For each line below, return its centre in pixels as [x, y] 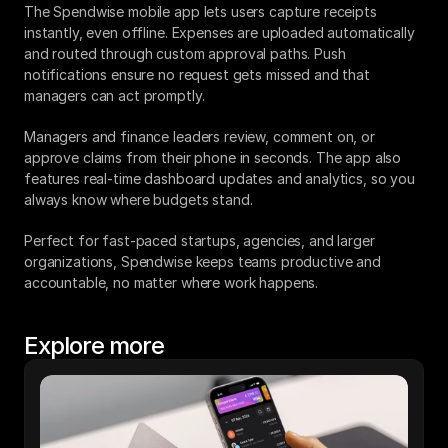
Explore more [94, 345]
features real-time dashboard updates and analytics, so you [219, 178]
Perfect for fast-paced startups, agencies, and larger [199, 240]
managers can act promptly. [114, 95]
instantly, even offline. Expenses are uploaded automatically [219, 32]
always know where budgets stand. [138, 199]
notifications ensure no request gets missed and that [197, 74]
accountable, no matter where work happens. [171, 282]
